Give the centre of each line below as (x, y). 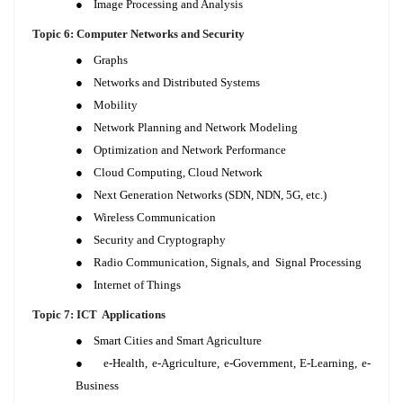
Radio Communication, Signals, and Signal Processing (228, 262)
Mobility (116, 105)
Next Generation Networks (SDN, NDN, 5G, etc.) (210, 195)
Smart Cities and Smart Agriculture (178, 340)
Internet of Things (137, 285)
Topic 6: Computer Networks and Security (139, 34)
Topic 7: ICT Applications (99, 314)
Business (97, 385)
